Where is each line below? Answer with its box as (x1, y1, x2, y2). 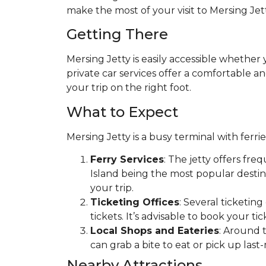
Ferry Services (90, 153, 164, 165)
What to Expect (66, 103, 178, 121)
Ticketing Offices (90, 196, 179, 208)
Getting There (66, 26, 168, 43)
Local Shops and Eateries (90, 224, 219, 236)
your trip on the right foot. (66, 82, 191, 94)
